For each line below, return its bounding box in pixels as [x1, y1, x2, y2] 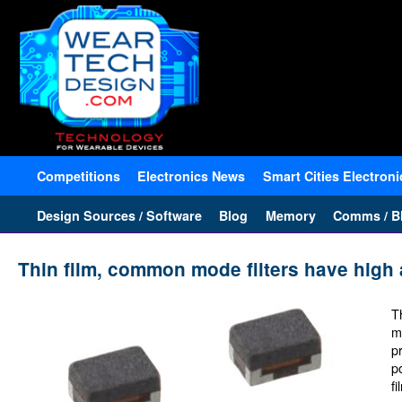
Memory [265, 205, 316, 224]
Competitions [37, 166, 121, 185]
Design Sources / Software [37, 205, 203, 224]
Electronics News [137, 166, 246, 185]
